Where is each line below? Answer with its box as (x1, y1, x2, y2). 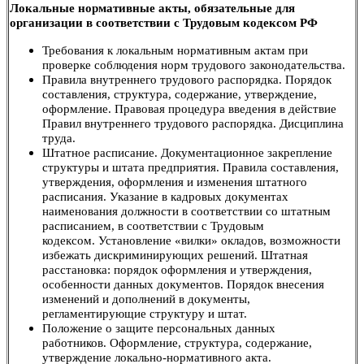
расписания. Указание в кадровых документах (42, 189, 288, 203)
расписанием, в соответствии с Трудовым (42, 219, 264, 232)
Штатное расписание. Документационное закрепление (42, 145, 332, 159)
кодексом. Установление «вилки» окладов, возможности (42, 233, 340, 247)
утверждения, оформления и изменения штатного (42, 175, 307, 188)
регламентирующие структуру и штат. (42, 306, 247, 320)
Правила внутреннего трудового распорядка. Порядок (42, 72, 331, 86)
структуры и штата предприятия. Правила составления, (42, 160, 339, 174)
